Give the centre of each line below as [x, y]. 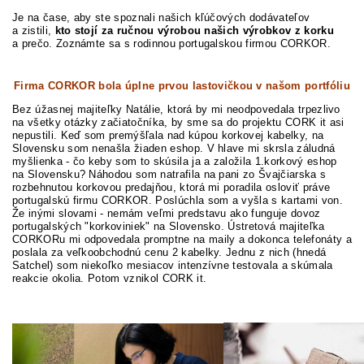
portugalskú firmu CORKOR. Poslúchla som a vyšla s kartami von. [178, 201]
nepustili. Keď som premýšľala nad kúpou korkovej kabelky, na [168, 136]
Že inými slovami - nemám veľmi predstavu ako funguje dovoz [167, 214]
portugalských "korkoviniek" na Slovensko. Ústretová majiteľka [169, 227]
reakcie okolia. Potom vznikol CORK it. [111, 279]
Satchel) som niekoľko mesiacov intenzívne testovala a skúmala [173, 266]
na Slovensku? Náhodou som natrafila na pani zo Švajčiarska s [169, 175]
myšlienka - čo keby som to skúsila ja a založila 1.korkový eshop [175, 162]
